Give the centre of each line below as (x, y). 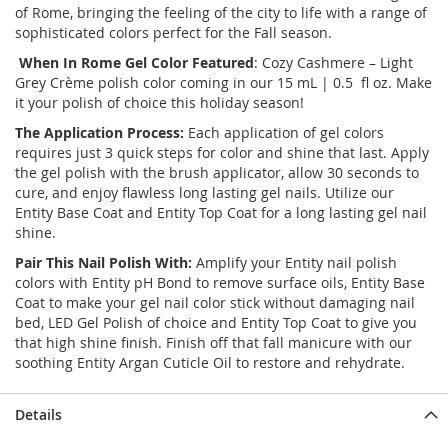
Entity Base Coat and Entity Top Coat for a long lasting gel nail (221, 212)
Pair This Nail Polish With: (103, 262)
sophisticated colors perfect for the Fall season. (173, 32)
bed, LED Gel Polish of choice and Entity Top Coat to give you (216, 322)
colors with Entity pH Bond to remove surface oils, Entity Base (220, 282)
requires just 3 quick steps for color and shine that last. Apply (222, 152)
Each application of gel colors (284, 132)
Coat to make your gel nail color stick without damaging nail (215, 302)
